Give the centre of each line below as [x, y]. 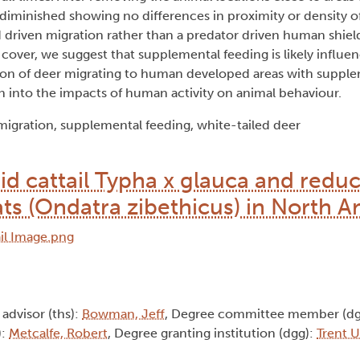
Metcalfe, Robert [58, 333]
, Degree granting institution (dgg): [212, 333]
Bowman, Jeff [123, 314]
